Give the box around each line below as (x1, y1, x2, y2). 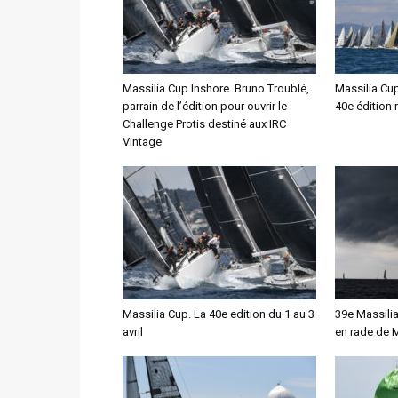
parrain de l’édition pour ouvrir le (123, 99, 287, 113)
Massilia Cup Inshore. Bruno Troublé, (123, 82, 309, 95)
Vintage (123, 135, 162, 148)
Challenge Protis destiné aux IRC (123, 117, 286, 131)
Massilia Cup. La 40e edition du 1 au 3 (123, 307, 314, 321)
